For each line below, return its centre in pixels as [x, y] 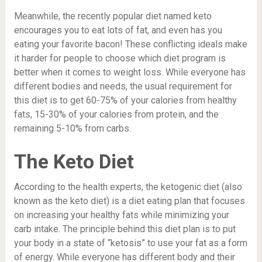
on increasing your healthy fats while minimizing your [121, 215]
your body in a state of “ [62, 243]
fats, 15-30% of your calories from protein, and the [116, 115]
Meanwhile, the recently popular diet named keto [113, 16]
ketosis [126, 243]
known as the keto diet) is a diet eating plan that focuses [129, 201]
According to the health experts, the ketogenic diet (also [128, 187]
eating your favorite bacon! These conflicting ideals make [130, 44]
